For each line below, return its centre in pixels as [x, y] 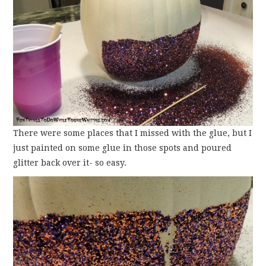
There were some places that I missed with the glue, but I [133, 133]
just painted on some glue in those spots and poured [123, 148]
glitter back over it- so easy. [70, 163]
